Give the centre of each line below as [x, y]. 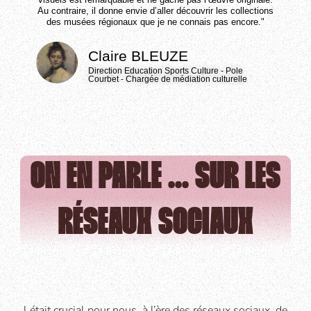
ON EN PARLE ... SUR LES [155, 178]
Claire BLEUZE [138, 56]
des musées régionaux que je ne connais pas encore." [155, 22]
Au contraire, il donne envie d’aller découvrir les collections [155, 11]
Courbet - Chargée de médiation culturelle [167, 79]
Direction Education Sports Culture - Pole [165, 71]
